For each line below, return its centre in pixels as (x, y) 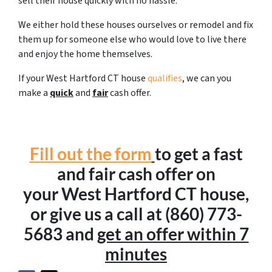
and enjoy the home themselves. (85, 54)
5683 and (60, 233)
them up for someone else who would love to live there (132, 39)
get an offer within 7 (173, 233)
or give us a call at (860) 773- (136, 213)
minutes (136, 253)
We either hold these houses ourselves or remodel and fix (136, 25)
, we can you (207, 78)
